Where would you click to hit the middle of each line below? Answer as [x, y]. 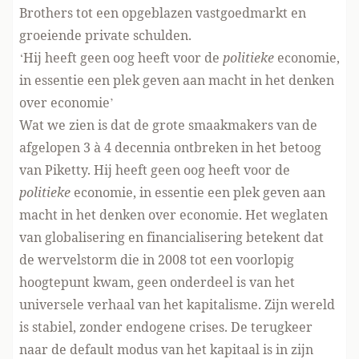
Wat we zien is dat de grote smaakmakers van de [168, 125]
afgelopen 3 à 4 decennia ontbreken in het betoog [170, 147]
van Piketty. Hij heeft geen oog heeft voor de [155, 170]
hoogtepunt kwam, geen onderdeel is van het [157, 282]
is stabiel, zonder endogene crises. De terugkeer [166, 327]
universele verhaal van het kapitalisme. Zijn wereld [177, 305]
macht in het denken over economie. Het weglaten [173, 215]
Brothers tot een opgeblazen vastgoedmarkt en [163, 13]
